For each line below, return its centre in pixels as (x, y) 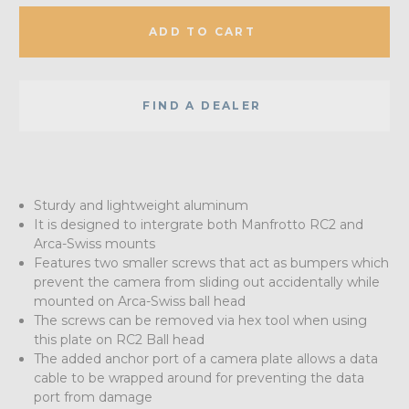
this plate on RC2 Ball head (120, 339)
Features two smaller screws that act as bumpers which (212, 262)
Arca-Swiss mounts (95, 243)
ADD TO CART (202, 31)
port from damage (94, 397)
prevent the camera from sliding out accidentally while (207, 282)
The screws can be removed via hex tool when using (201, 320)
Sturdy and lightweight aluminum (142, 205)
